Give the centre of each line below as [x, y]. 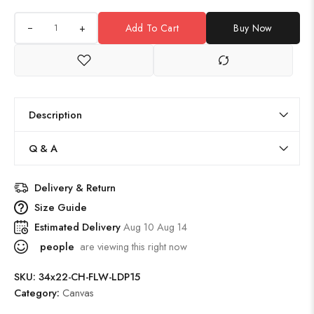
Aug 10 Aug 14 [155, 227]
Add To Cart [152, 28]
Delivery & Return [75, 187]
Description [55, 115]
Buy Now [253, 28]
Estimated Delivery [79, 227]
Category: [38, 293]
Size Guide [61, 207]
